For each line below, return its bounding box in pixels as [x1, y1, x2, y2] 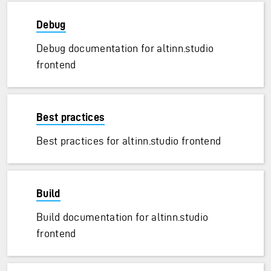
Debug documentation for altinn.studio [36, 42, 214, 54]
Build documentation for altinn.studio [36, 211, 209, 223]
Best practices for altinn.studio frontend [36, 135, 221, 146]
